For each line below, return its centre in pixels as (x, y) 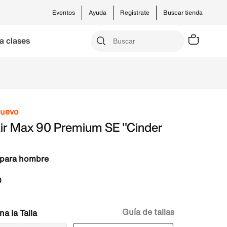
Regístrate (135, 12)
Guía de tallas (148, 212)
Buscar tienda (183, 12)
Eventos (64, 12)
